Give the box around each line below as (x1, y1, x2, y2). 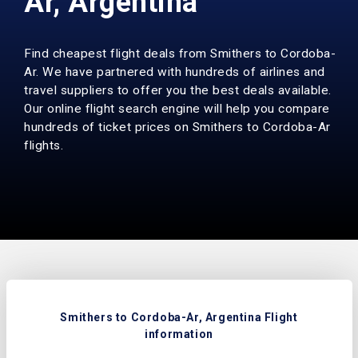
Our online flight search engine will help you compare (24, 101, 330, 116)
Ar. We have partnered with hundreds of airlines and (24, 65, 325, 79)
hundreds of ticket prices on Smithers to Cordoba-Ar (24, 120, 331, 134)
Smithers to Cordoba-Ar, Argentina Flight (60, 310, 298, 324)
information (145, 327, 213, 340)
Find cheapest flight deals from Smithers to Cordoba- (24, 46, 336, 61)
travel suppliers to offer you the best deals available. (24, 83, 332, 97)
